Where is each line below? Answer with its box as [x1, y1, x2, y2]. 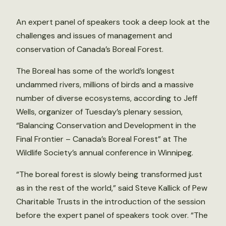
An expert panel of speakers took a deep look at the [16, 17, 210, 27]
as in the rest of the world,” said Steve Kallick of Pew [16, 183, 207, 193]
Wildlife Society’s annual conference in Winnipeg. [16, 147, 193, 158]
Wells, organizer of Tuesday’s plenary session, [16, 106, 183, 117]
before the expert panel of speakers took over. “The [16, 210, 208, 220]
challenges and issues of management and [16, 30, 172, 41]
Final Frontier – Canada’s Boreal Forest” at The [16, 134, 187, 144]
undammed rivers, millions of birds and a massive [16, 79, 194, 90]
